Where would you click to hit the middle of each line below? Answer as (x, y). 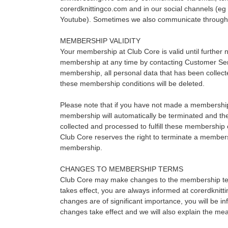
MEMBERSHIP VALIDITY (100, 41)
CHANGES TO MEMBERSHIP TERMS (121, 169)
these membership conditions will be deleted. (132, 83)
